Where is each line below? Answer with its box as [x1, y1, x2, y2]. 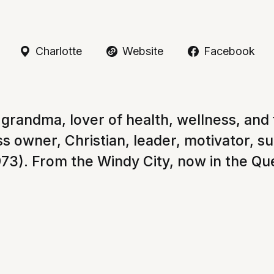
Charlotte [35, 45, 82, 58]
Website [122, 45, 163, 58]
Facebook [203, 45, 255, 58]
